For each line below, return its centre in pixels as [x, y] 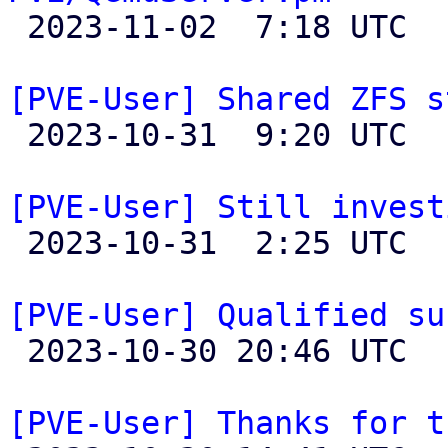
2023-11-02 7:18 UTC [17, 27]
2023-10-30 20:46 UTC [17, 351]
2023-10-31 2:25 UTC [17, 243]
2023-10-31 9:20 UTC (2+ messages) [17, 135]
